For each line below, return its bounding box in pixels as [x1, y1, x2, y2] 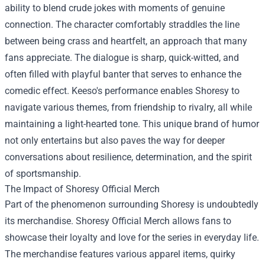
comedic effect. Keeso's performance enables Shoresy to [5, 85, 240, 96]
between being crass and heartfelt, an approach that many [5, 35, 247, 47]
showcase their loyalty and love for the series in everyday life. [5, 232, 259, 243]
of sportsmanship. [5, 168, 81, 179]
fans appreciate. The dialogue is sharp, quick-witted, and [5, 52, 239, 63]
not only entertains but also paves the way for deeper [5, 135, 225, 146]
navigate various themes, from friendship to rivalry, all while [5, 102, 252, 113]
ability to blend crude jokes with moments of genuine [5, 2, 225, 14]
